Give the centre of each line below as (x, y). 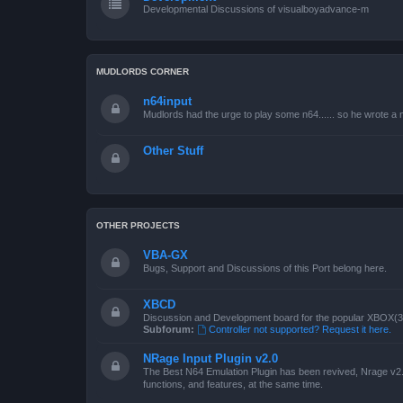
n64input (167, 101)
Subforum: (169, 329)
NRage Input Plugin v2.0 (210, 358)
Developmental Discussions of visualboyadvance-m (256, 9)
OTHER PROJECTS (138, 225)
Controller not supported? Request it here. (300, 329)
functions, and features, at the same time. (233, 384)
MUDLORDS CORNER (143, 72)
